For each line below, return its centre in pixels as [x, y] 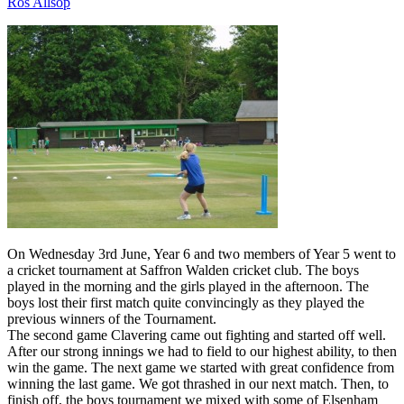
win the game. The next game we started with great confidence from [201, 368]
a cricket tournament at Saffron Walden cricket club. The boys [183, 271]
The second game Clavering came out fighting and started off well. [197, 335]
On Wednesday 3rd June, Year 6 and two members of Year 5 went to [202, 254]
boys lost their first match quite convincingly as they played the [186, 303]
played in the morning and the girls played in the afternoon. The [188, 287]
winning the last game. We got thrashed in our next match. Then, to [198, 384]
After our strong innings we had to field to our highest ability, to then [202, 352]
